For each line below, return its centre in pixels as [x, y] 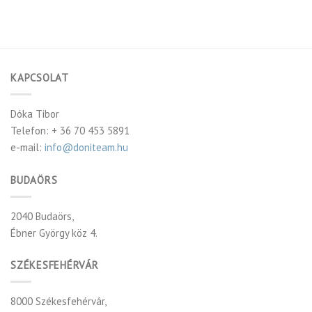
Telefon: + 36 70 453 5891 [70, 131]
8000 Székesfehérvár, [58, 302]
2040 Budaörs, [42, 216]
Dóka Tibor [35, 114]
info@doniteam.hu [86, 148]
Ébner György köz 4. [54, 233]
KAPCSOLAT [40, 78]
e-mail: [28, 148]
